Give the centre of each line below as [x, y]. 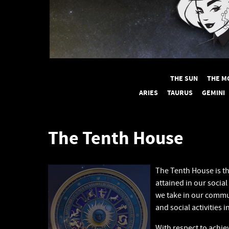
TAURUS [180, 93]
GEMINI [213, 93]
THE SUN [184, 79]
